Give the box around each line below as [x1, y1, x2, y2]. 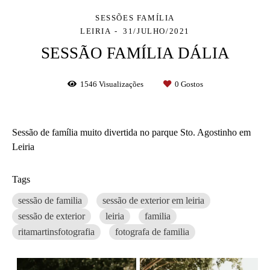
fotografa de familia [115, 226, 189, 237]
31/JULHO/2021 [123, 26, 190, 36]
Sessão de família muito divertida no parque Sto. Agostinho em [12, 127, 251, 137]
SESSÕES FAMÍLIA [95, 13, 175, 22]
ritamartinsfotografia [18, 226, 95, 237]
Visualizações [96, 79, 145, 89]
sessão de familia [18, 195, 82, 206]
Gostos [178, 79, 203, 89]
